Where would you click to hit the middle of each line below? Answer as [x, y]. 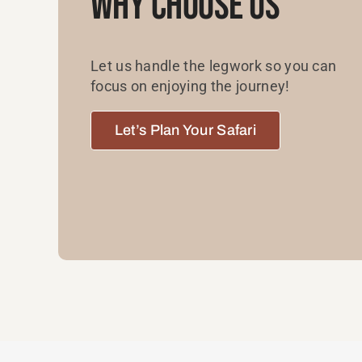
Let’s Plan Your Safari [185, 130]
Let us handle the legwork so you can [213, 65]
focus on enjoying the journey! [190, 86]
